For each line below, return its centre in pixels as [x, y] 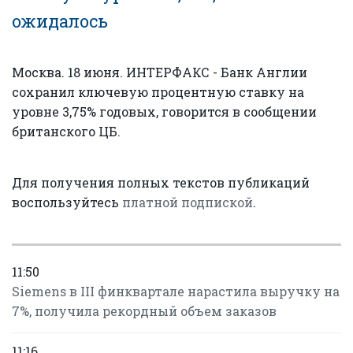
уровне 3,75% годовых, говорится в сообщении [164, 111]
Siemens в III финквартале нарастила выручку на [176, 291]
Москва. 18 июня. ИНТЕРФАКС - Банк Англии [160, 72]
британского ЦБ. [66, 131]
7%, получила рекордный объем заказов [144, 311]
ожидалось [60, 21]
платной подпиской [188, 202]
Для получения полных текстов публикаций [161, 182]
